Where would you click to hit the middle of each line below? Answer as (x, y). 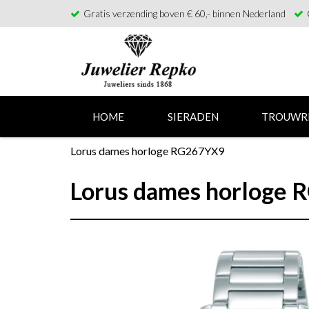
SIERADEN (193, 117)
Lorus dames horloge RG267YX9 (147, 151)
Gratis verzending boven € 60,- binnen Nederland (185, 13)
